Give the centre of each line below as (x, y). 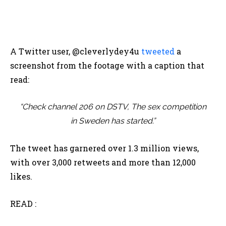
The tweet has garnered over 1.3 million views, (104, 148)
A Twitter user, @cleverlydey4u (76, 51)
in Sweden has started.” (113, 121)
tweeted (158, 51)
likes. (21, 177)
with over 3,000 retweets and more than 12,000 (103, 162)
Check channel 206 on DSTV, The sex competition (114, 107)
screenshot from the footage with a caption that (107, 66)
